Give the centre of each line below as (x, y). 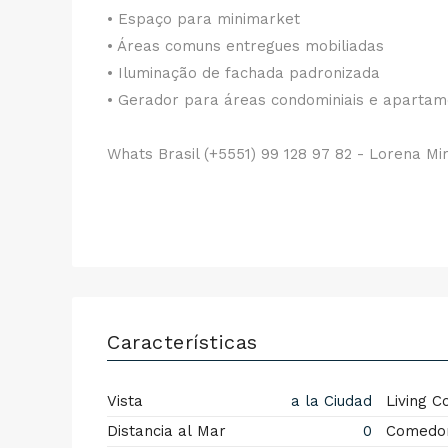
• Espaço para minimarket (203, 19)
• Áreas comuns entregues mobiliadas (245, 46)
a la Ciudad (328, 401)
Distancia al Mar (166, 431)
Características (182, 342)
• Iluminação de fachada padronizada (243, 73)
